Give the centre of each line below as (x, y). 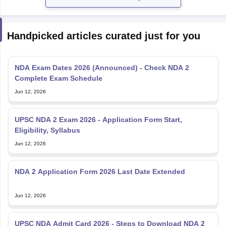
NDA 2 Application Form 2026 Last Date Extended (100, 171)
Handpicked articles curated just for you (103, 36)
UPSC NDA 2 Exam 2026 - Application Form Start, (98, 119)
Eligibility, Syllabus (47, 130)
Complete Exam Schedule (58, 78)
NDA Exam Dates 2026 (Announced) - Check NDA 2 (102, 67)
